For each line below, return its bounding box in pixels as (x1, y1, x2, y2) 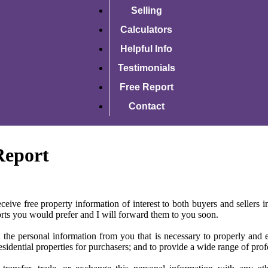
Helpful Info (120, 44, 172, 54)
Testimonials (117, 63, 175, 74)
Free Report (119, 82, 173, 93)
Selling (130, 5, 162, 16)
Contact (128, 101, 165, 112)
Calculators (120, 25, 172, 35)
